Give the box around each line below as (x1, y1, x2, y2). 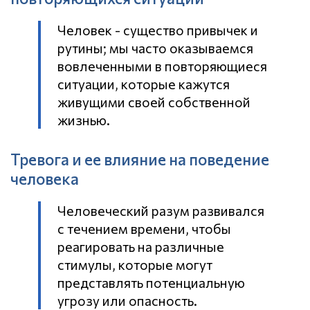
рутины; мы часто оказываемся (57, 39, 253, 57)
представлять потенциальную (57, 274, 245, 291)
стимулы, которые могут (57, 256, 212, 273)
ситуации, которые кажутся (57, 75, 230, 93)
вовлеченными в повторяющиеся (57, 57, 267, 75)
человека (10, 169, 79, 189)
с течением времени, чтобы (57, 220, 231, 237)
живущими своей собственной (57, 93, 250, 111)
